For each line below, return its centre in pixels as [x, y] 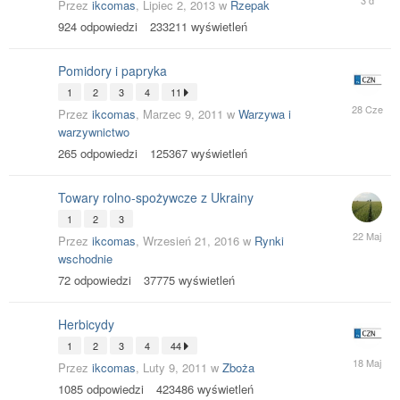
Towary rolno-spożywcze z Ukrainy [156, 197]
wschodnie [85, 258]
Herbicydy [86, 324]
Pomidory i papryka [112, 71]
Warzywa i [265, 114]
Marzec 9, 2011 [183, 114]
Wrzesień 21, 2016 [191, 241]
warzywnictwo [94, 132]
